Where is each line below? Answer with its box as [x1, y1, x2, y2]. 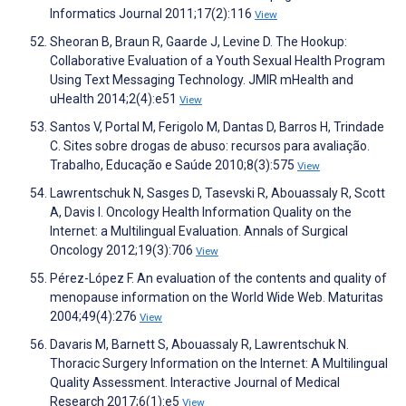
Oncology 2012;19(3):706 [50, 243, 196, 258]
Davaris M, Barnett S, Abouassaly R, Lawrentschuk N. [50, 337, 349, 353]
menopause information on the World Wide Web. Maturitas [50, 290, 383, 305]
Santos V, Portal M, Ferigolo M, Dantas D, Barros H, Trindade [50, 120, 384, 135]
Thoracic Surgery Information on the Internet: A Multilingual [50, 356, 388, 372]
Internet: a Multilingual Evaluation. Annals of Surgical [50, 224, 348, 239]
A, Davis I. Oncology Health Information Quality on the [50, 205, 352, 220]
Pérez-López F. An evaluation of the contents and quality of [50, 271, 387, 286]
